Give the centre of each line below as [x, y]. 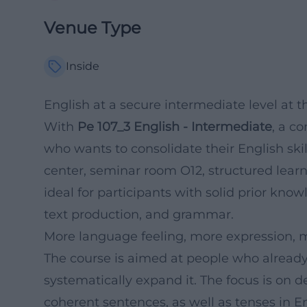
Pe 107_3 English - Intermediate [175, 127]
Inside [83, 66]
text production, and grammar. [139, 214]
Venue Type [93, 28]
